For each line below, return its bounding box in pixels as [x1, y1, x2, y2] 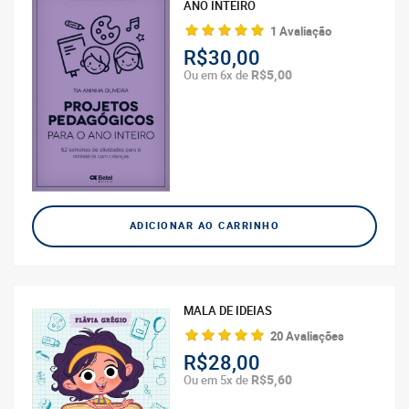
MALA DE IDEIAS [184, 301, 273, 320]
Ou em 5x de [184, 371, 252, 389]
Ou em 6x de [184, 66, 252, 84]
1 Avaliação [270, 22, 332, 40]
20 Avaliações [270, 327, 345, 345]
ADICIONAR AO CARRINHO [129, 217, 280, 234]
